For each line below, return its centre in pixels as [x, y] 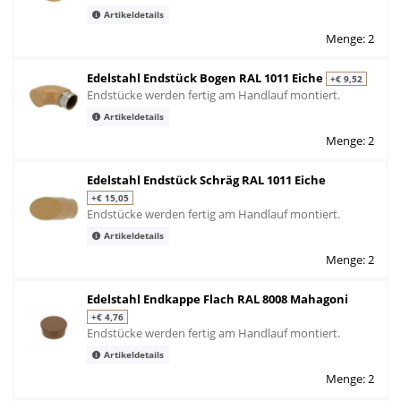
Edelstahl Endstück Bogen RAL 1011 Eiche [206, 77]
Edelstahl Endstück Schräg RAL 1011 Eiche [206, 179]
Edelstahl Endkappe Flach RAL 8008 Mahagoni [218, 299]
